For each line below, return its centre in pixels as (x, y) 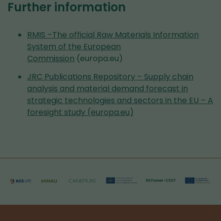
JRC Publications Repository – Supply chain (110, 76)
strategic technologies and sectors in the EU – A (120, 100)
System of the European (74, 47)
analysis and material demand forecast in (108, 88)
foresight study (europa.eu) (80, 112)
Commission (51, 58)
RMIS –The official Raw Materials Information (113, 35)
